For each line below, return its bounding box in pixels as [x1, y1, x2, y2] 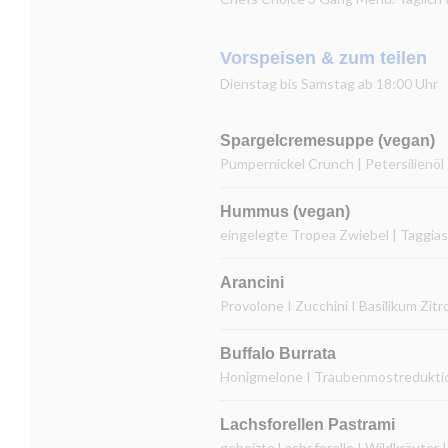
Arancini [220, 274, 284, 291]
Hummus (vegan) [220, 203, 350, 220]
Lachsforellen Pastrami [220, 416, 395, 433]
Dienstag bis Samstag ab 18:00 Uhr [220, 75, 438, 92]
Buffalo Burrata [220, 345, 336, 362]
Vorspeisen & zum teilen [220, 48, 427, 68]
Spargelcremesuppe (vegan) [220, 132, 435, 149]
